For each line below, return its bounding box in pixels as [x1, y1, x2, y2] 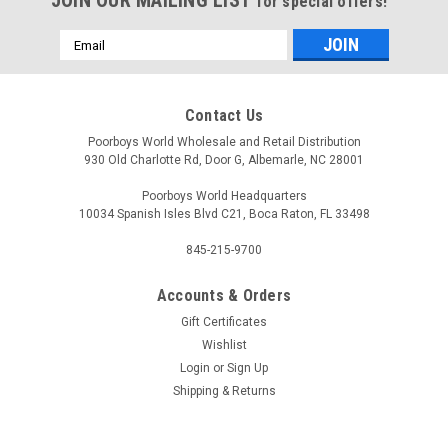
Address [59, 52, 113, 68]
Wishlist [201, 338, 247, 352]
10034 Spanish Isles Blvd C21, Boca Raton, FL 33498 [78, 207, 370, 221]
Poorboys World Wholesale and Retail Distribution [87, 135, 361, 149]
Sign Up [227, 361, 269, 375]
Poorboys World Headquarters [141, 189, 307, 203]
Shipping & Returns [172, 384, 276, 398]
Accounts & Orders [156, 286, 292, 305]
